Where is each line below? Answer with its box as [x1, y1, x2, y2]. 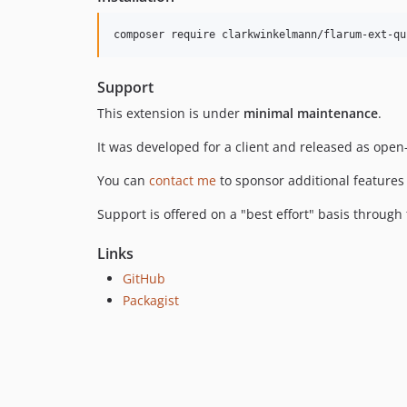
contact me [149, 172, 216, 190]
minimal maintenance [243, 104, 378, 123]
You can [97, 172, 149, 190]
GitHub [123, 270, 165, 288]
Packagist [123, 291, 179, 309]
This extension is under [97, 104, 243, 123]
